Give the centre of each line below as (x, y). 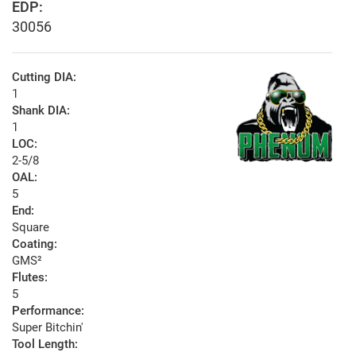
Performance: (48, 311)
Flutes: (30, 278)
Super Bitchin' (48, 328)
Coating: (35, 244)
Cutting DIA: (44, 77)
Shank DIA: (41, 111)
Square (31, 228)
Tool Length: (45, 344)
